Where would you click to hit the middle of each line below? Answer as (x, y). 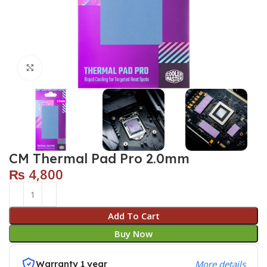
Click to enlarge (74, 68)
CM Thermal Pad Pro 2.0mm (100, 159)
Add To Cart (133, 216)
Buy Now (133, 234)
